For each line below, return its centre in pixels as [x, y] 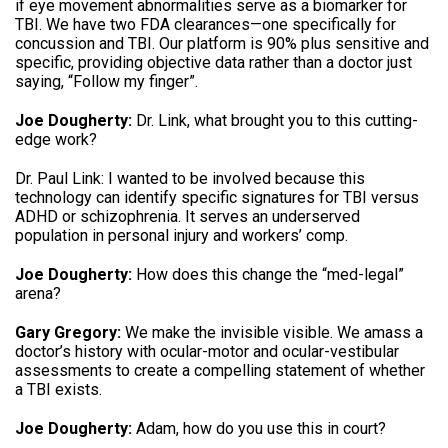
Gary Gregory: [68, 332]
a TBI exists [57, 389]
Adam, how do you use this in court [255, 428]
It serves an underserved [272, 216]
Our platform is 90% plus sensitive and [294, 43]
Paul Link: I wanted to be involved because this [201, 178]
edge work [52, 139]
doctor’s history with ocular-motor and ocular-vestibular [207, 351]
